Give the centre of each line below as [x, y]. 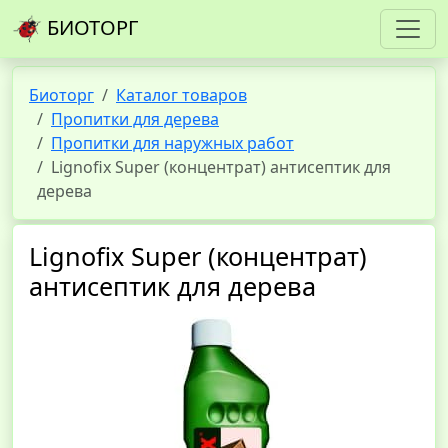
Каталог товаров [181, 95]
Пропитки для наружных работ [172, 143]
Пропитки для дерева [135, 119]
